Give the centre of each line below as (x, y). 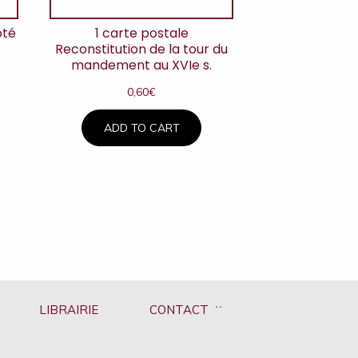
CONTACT (179, 310)
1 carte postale (141, 34)
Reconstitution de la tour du (142, 50)
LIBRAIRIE (68, 310)
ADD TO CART (141, 127)
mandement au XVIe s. (142, 66)
